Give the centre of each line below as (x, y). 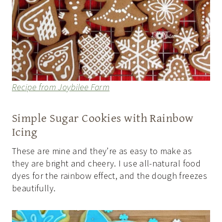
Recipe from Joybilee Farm (61, 87)
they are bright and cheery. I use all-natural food (106, 163)
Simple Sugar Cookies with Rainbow (103, 117)
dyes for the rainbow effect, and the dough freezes (110, 175)
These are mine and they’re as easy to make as (102, 151)
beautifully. (34, 188)
